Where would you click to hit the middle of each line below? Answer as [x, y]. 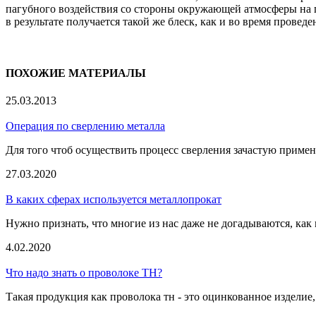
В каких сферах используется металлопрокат [114, 200]
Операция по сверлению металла [85, 126]
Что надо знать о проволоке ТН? [84, 273]
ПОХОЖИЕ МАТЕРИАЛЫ [76, 73]
